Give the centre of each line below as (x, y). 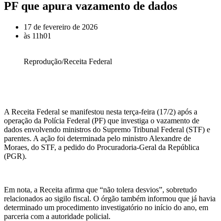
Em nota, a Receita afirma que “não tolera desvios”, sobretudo (100, 189)
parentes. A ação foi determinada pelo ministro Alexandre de (97, 138)
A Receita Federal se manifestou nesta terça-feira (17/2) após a (101, 111)
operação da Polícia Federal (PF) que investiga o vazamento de (102, 120)
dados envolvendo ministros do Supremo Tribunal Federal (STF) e (107, 129)
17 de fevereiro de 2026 (61, 27)
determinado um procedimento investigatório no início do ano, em (106, 207)
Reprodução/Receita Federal (68, 61)
